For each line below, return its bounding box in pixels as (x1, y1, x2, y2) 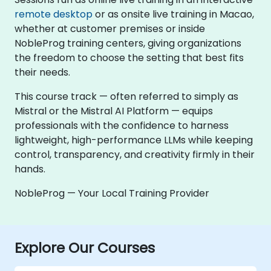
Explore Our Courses (15, 238, 155, 258)
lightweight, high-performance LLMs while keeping (15, 133, 253, 147)
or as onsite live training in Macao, (93, 7, 254, 21)
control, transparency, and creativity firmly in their (15, 148, 255, 162)
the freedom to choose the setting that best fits (15, 51, 244, 65)
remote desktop (15, 7, 93, 21)
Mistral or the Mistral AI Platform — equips (15, 104, 213, 118)
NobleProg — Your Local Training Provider (15, 186, 209, 200)
